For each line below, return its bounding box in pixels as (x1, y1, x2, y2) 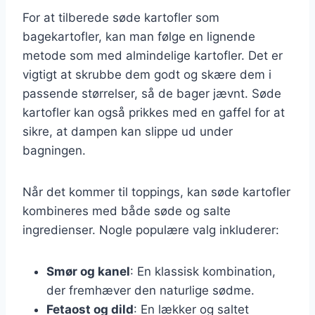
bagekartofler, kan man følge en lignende (22, 29, 255, 44)
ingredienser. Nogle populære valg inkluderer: (22, 222, 279, 237)
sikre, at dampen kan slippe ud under (22, 124, 233, 139)
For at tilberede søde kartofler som (22, 10, 219, 25)
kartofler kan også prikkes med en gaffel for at (22, 105, 285, 120)
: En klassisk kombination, (130, 264, 276, 278)
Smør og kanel (46, 264, 130, 278)
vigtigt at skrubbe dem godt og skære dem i (22, 67, 271, 82)
